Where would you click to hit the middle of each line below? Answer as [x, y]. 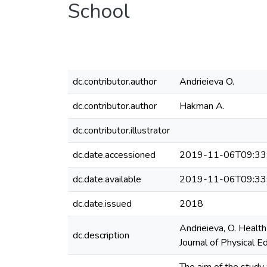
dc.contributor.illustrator [121, 131]
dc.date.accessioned [114, 155]
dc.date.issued [102, 204]
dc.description [101, 235]
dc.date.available [107, 179]
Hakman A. [202, 106]
